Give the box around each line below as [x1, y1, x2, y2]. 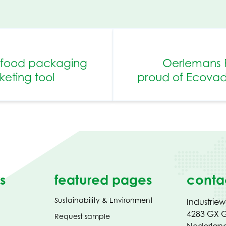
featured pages [54, 172, 152, 188]
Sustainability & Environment [54, 196, 153, 204]
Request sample [54, 212, 110, 220]
